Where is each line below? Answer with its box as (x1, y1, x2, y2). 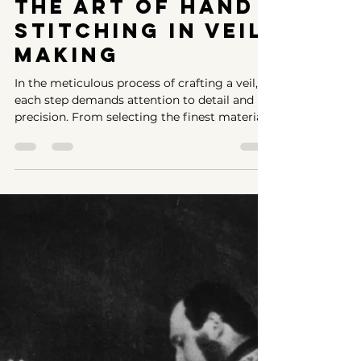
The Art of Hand (15, 70, 255, 97)
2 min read (122, 44, 173, 57)
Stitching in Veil (15, 94, 264, 121)
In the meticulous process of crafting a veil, (15, 152, 258, 168)
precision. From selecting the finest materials (15, 186, 272, 201)
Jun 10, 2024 (48, 44, 107, 57)
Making (15, 118, 119, 145)
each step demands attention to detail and (15, 169, 254, 185)
